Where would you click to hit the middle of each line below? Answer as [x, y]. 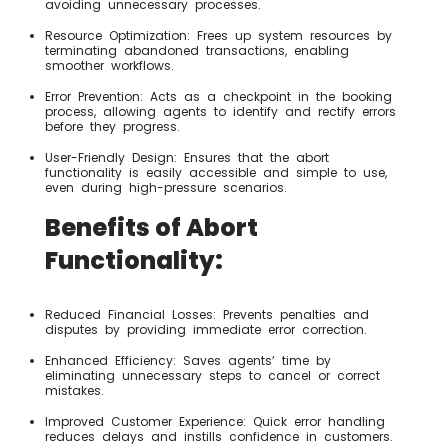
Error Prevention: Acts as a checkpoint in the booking [218, 97]
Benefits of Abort [151, 228]
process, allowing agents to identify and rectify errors [220, 112]
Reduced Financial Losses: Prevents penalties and [207, 315]
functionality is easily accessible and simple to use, [216, 173]
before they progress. [112, 127]
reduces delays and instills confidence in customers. [219, 437]
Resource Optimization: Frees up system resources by [218, 36]
